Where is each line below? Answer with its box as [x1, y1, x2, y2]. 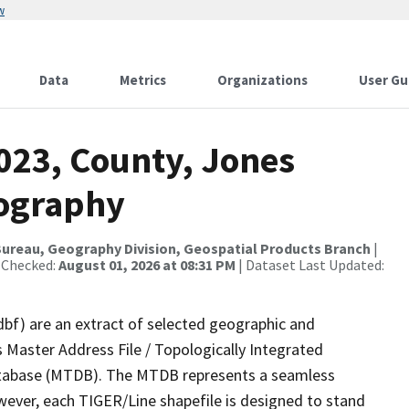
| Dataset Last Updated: [236, 256, 384, 274]
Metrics [120, 71, 166, 89]
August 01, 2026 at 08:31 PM [58, 256, 236, 274]
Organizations [217, 71, 308, 89]
